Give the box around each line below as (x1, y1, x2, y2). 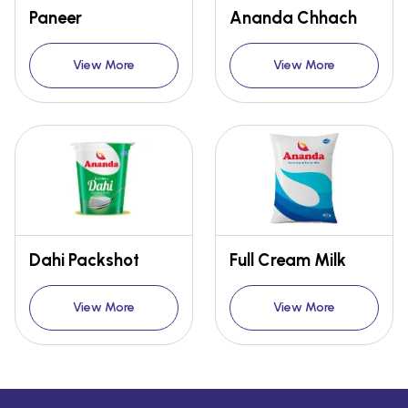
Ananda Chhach (229, 7, 357, 29)
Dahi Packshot (29, 250, 139, 271)
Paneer (29, 7, 82, 29)
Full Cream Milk (229, 250, 346, 271)
